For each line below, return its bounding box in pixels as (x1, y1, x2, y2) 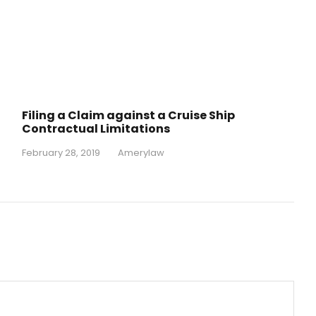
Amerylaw (117, 146, 164, 160)
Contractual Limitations (21, 121, 170, 138)
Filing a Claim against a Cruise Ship (21, 107, 235, 124)
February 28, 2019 (21, 146, 100, 160)
